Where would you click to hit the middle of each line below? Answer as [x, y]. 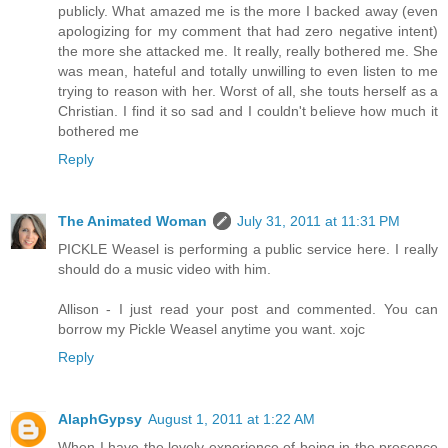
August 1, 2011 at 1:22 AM [231, 418]
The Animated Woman [132, 220]
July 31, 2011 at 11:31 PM [318, 220]
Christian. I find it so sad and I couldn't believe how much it [248, 110]
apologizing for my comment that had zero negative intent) [248, 30]
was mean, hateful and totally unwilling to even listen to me [248, 70]
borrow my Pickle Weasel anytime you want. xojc [211, 328]
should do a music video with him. [164, 268]
